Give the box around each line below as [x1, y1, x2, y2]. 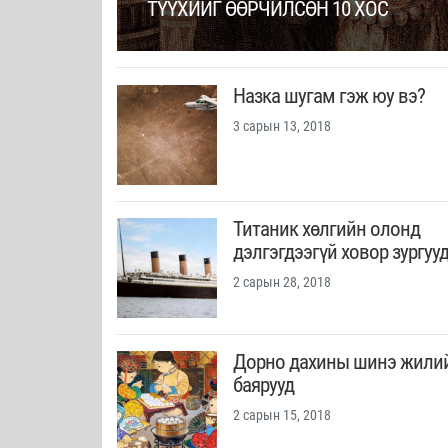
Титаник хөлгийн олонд [233, 217, 420, 242]
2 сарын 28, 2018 [233, 274, 331, 291]
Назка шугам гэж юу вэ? [233, 84, 425, 109]
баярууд [233, 373, 294, 398]
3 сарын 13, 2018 [233, 118, 331, 135]
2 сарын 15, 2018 [233, 407, 331, 424]
